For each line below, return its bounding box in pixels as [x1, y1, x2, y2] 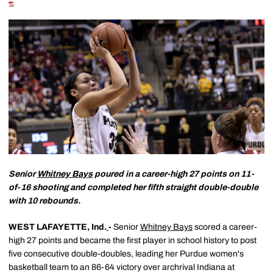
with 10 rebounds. [9, 196, 80, 206]
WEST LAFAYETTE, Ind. [9, 222, 107, 232]
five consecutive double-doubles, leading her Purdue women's [9, 249, 244, 259]
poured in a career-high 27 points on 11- [93, 169, 254, 179]
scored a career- [193, 222, 257, 232]
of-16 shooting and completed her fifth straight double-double [9, 183, 258, 193]
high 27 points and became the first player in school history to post [9, 236, 257, 246]
